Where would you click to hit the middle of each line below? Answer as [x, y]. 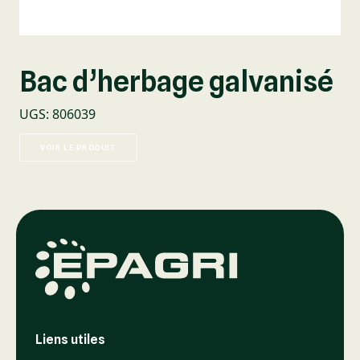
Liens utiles [70, 340]
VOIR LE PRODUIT [78, 147]
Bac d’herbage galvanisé [176, 81]
